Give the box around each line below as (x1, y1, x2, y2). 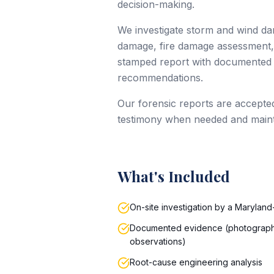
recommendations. (117, 72, 203, 84)
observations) (130, 236, 186, 246)
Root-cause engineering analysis (130, 257, 262, 267)
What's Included (117, 166, 230, 186)
